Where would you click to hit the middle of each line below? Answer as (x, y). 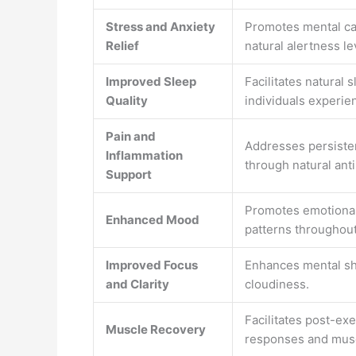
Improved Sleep (151, 81)
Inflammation (144, 155)
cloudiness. (277, 284)
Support (129, 174)
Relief (122, 46)
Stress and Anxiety (161, 27)
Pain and (131, 136)
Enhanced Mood (153, 220)
